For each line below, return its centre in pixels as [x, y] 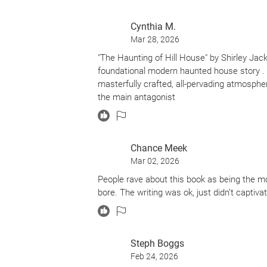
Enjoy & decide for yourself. [150, 39]
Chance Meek [159, 148]
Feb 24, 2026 [154, 256]
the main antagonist [136, 97]
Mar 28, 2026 [155, 39]
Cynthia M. [153, 27]
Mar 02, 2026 [155, 161]
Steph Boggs [157, 243]
